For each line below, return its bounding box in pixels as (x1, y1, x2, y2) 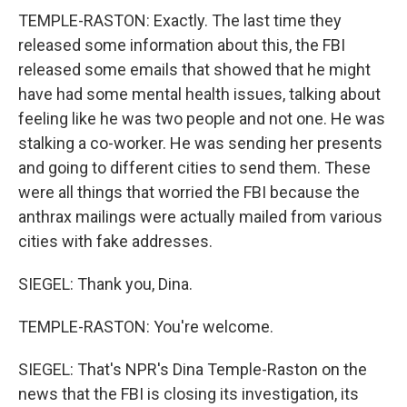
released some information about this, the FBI (18, 35, 345, 55)
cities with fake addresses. (18, 232, 213, 251)
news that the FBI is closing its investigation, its (18, 384, 359, 403)
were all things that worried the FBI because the (18, 183, 360, 202)
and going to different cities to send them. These (18, 158, 371, 177)
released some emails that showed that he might (18, 60, 371, 79)
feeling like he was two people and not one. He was (18, 109, 385, 128)
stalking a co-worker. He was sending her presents (18, 134, 382, 153)
